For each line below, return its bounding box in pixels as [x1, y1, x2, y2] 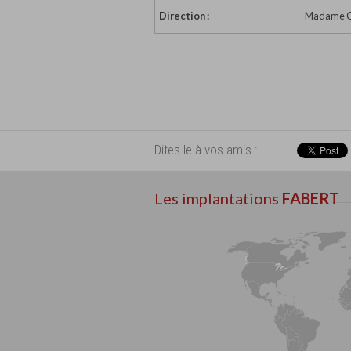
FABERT [282, 188, 339, 208]
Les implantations [154, 188, 282, 208]
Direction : [159, 9, 209, 23]
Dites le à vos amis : [154, 141, 257, 157]
